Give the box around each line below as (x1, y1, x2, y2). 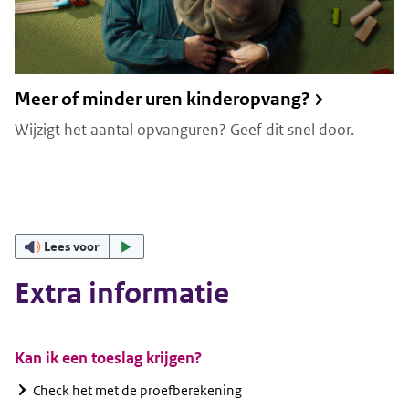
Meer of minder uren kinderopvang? (15, 88, 310, 111)
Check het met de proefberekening (33, 381, 242, 399)
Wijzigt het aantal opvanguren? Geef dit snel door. (15, 120, 354, 141)
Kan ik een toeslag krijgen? (15, 347, 202, 368)
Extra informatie (15, 275, 229, 311)
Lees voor (44, 237, 100, 255)
